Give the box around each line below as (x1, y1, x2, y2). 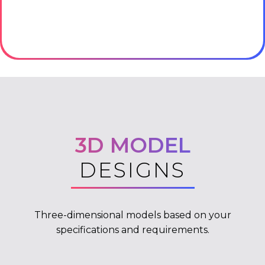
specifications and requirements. (56, 224, 209, 235)
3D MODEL (75, 132, 190, 158)
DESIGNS (79, 157, 186, 183)
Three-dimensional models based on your (34, 209, 231, 221)
